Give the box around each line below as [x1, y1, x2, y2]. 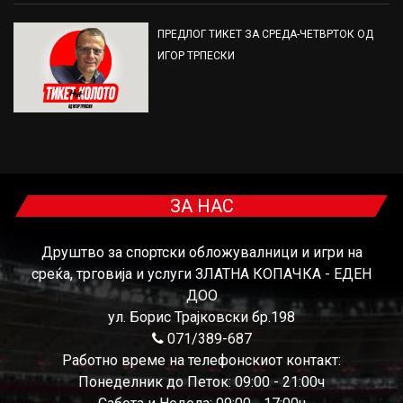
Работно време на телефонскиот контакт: [62, 352, 341, 370]
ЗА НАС [169, 195, 234, 218]
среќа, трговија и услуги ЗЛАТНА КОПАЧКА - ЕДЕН [31, 265, 372, 283]
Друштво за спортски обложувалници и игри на [40, 244, 363, 262]
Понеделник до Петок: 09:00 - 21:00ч [78, 373, 325, 391]
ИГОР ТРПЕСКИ [157, 49, 235, 63]
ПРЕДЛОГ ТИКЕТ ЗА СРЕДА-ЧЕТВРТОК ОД [157, 28, 373, 41]
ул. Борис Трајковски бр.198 [108, 309, 295, 327]
